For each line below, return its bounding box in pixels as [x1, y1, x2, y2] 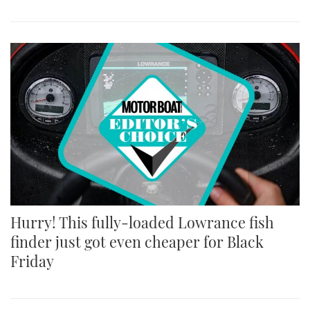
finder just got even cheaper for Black [10, 232, 264, 252]
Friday [10, 251, 54, 271]
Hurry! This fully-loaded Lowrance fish [10, 212, 274, 232]
